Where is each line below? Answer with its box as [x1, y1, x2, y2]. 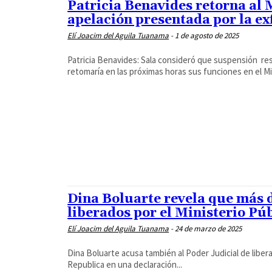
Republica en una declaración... [67, 259, 183, 271]
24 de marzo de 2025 [175, 223, 242, 234]
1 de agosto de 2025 [175, 30, 239, 41]
